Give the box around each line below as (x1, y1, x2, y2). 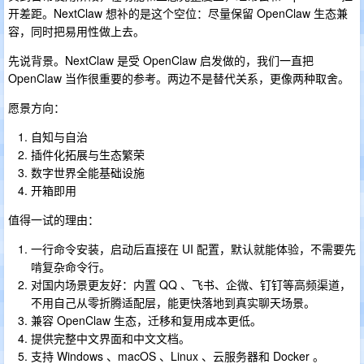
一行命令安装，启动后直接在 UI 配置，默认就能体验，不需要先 (31, 240, 356, 257)
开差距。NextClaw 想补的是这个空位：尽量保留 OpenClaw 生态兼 (8, 5, 348, 21)
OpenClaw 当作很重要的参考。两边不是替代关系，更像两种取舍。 (8, 70, 349, 86)
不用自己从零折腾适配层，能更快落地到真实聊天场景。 (31, 294, 315, 310)
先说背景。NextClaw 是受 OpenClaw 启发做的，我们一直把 (8, 52, 314, 68)
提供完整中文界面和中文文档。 (31, 330, 190, 346)
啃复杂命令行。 (31, 258, 110, 275)
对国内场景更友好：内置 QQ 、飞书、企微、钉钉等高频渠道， (31, 276, 351, 292)
